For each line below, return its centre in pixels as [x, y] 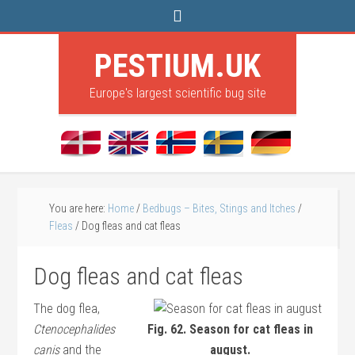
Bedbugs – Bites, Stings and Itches [219, 208]
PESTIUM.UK [177, 66]
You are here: [79, 208]
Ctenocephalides [74, 329]
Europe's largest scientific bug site [177, 93]
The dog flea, [67, 309]
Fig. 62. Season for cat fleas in [231, 329]
